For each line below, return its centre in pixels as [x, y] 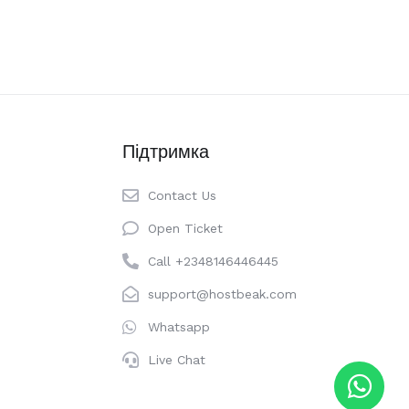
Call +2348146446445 [214, 261]
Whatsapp [179, 327]
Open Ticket [186, 228]
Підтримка [166, 152]
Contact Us [183, 195]
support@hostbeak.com [223, 294]
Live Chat [177, 360]
